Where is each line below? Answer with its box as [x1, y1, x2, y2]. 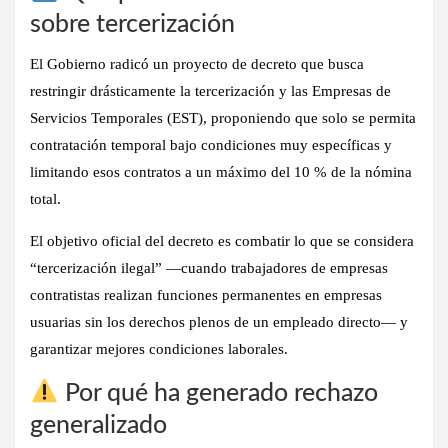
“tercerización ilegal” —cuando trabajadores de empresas [30, 259, 388, 276]
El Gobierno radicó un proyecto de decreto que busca [30, 55, 364, 72]
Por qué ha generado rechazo [58, 380, 378, 406]
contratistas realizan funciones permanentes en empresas [30, 286, 382, 303]
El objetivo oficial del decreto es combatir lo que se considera [30, 232, 414, 249]
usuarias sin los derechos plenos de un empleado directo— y [30, 313, 408, 330]
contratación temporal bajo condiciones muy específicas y [30, 136, 392, 153]
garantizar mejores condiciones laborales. [30, 340, 288, 357]
